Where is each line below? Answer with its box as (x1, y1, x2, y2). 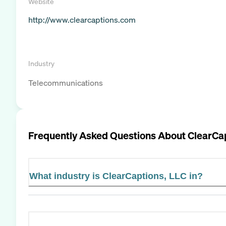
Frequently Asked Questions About (28, 128, 188, 142)
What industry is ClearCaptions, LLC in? (29, 171, 203, 181)
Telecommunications (28, 77, 103, 88)
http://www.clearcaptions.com (28, 14, 136, 25)
